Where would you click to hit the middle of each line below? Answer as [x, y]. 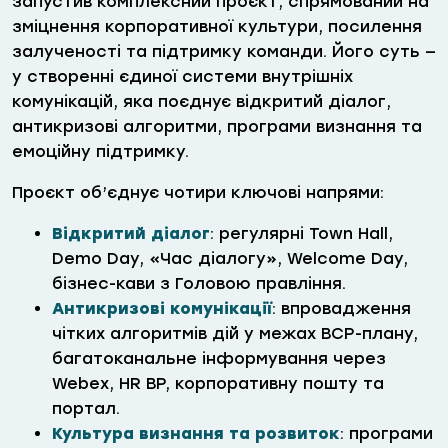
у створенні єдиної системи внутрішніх [182, 77]
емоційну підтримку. [100, 152]
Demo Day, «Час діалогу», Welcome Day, [230, 259]
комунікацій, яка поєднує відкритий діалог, [201, 102]
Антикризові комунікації [162, 309]
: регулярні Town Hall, [301, 234]
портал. [86, 409]
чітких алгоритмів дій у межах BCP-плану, [235, 334]
